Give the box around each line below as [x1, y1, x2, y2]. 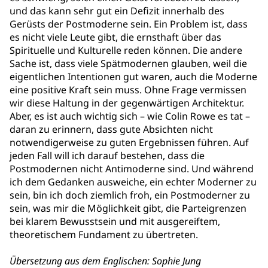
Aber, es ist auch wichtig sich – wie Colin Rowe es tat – [10, 109, 250, 123]
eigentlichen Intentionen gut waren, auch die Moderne [10, 70, 257, 83]
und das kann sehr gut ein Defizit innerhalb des [10, 4, 224, 17]
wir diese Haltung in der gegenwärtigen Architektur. [10, 96, 244, 109]
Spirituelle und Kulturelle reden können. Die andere [10, 44, 242, 57]
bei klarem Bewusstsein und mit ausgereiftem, [10, 215, 220, 228]
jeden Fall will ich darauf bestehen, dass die [10, 149, 205, 162]
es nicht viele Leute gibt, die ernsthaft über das [10, 31, 221, 44]
